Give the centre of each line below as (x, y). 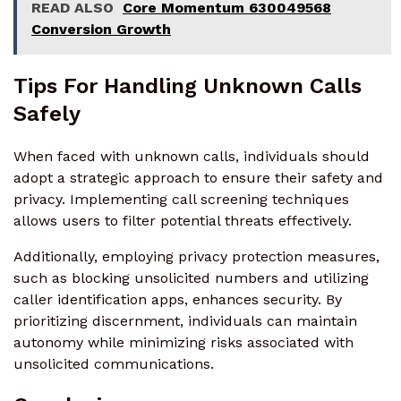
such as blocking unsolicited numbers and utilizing (191, 277)
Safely (47, 113)
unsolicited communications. (114, 363)
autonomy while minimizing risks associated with (183, 342)
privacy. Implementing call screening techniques (181, 199)
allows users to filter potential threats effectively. (183, 220)
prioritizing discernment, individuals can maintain (185, 320)
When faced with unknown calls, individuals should (192, 156)
